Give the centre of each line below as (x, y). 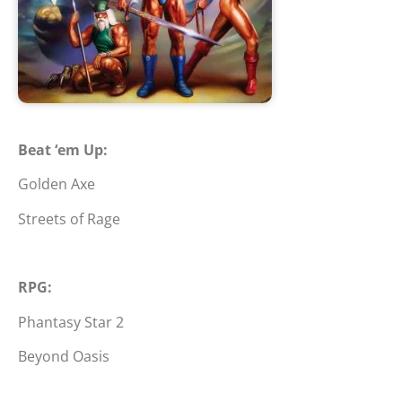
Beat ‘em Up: (63, 149)
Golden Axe (57, 184)
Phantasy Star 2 (71, 322)
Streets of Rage (69, 218)
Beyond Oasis (64, 357)
